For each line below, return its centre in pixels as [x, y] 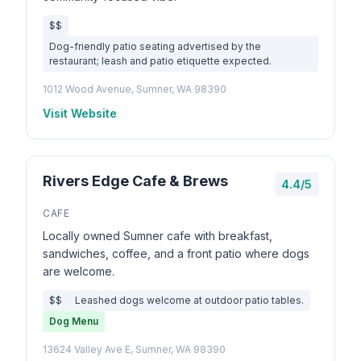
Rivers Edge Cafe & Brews [135, 181]
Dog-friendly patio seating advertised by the [155, 46]
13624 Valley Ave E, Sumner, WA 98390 [134, 349]
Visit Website [80, 113]
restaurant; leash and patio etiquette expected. [160, 61]
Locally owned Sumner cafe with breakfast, [158, 236]
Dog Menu [74, 321]
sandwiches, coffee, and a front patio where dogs [176, 253]
